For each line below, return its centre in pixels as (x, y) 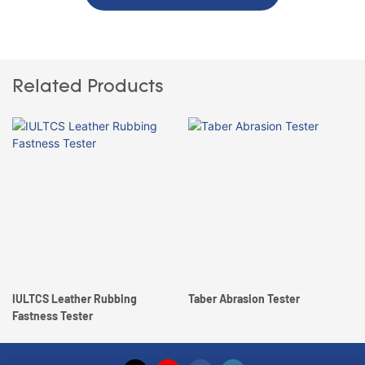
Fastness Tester (53, 315)
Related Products (88, 88)
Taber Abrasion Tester (244, 298)
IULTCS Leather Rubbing (75, 298)
